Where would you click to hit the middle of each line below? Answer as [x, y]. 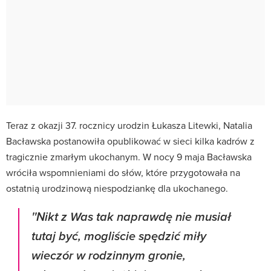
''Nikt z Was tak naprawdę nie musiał [131, 217]
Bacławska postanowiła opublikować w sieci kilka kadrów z [130, 141]
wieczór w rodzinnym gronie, [109, 256]
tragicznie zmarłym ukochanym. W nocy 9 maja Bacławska [129, 156]
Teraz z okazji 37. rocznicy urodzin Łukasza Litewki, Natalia [129, 125]
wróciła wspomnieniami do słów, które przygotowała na [123, 172]
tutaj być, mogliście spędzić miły [119, 237]
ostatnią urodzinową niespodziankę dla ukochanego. [117, 188]
